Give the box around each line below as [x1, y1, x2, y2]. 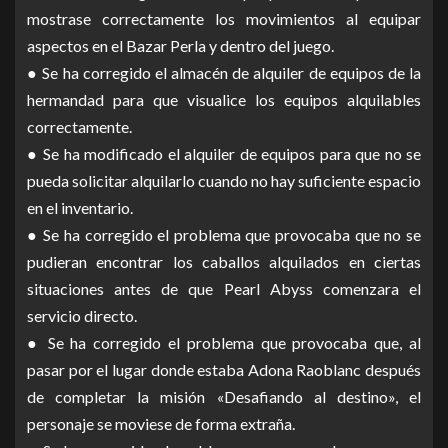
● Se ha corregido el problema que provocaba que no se [27, 225, 421, 245]
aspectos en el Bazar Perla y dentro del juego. [27, 36, 334, 56]
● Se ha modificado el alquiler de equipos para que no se [27, 144, 421, 164]
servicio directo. [27, 306, 137, 326]
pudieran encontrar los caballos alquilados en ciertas [27, 252, 421, 272]
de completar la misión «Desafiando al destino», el [27, 387, 421, 407]
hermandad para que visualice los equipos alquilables [27, 90, 421, 110]
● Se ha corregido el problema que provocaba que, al [27, 333, 421, 353]
